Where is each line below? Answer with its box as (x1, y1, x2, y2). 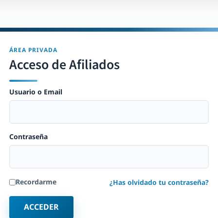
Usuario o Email (9, 87, 62, 96)
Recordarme (16, 177, 56, 186)
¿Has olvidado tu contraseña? (109, 177, 209, 187)
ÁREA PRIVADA (9, 45, 57, 54)
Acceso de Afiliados (9, 55, 120, 74)
